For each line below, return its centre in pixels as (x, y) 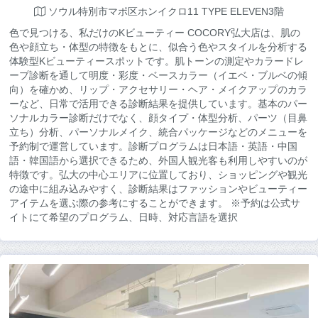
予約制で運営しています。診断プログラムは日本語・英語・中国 (153, 146)
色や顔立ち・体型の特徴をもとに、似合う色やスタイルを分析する (158, 47)
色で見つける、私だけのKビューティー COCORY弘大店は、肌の (155, 33)
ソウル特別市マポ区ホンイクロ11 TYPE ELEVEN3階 (165, 11)
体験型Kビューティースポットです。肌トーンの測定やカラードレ (157, 61)
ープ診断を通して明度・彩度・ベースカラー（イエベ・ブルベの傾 (158, 75)
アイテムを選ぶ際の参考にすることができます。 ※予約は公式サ (155, 203)
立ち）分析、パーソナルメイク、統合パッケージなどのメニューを (158, 132)
